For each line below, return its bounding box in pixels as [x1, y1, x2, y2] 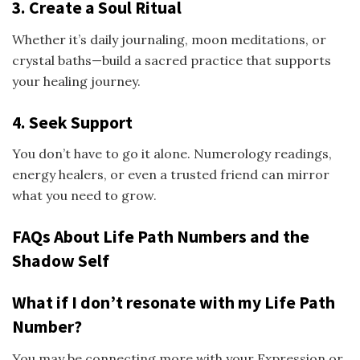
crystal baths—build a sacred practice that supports [12, 51, 331, 68]
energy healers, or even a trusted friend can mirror [12, 166, 329, 183]
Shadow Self [12, 250, 109, 272]
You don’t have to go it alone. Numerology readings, [12, 145, 332, 162]
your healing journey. [12, 72, 141, 89]
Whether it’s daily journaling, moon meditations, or [12, 31, 326, 47]
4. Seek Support [12, 111, 133, 133]
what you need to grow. [12, 187, 157, 204]
